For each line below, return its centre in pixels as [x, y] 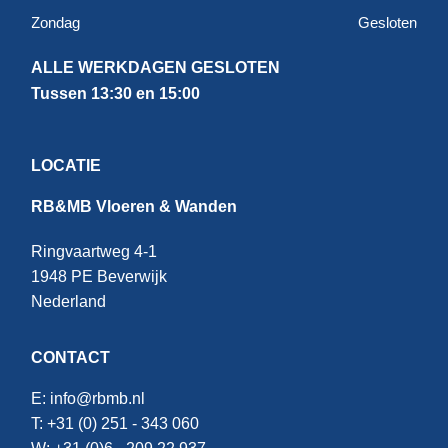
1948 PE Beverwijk [99, 277]
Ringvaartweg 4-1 [94, 252]
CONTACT [70, 358]
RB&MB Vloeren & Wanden [134, 207]
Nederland [68, 302]
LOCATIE [66, 166]
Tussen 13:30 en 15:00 [115, 94]
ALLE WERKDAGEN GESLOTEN [155, 68]
